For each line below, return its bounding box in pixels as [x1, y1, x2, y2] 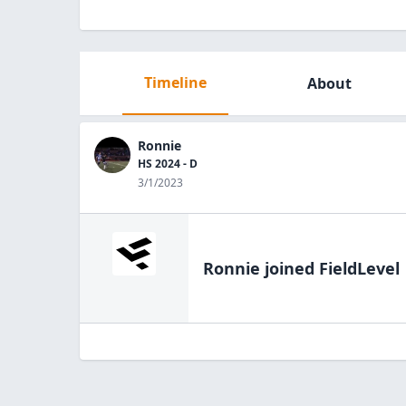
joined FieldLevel [260, 257, 400, 279]
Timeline [143, 72, 207, 92]
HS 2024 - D [138, 156, 198, 171]
